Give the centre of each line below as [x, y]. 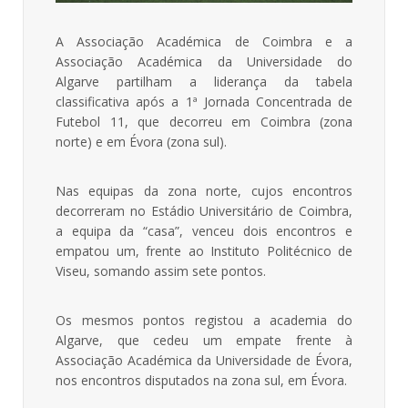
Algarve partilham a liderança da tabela [204, 82]
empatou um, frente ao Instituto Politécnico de [204, 251]
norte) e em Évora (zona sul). [141, 142]
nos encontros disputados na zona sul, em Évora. [201, 381]
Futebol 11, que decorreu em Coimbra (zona [204, 122]
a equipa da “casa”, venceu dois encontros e [204, 231]
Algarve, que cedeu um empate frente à [204, 341]
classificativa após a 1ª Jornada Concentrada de [204, 102]
